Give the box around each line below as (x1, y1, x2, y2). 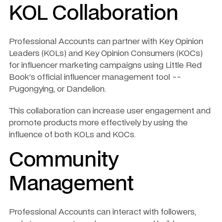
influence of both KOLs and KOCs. (9, 130, 136, 139)
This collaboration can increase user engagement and (9, 107, 211, 115)
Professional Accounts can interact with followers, (9, 208, 196, 216)
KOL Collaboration (9, 3, 178, 24)
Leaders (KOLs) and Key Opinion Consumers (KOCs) (9, 49, 203, 57)
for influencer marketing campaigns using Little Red (9, 61, 202, 69)
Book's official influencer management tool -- (9, 73, 181, 81)
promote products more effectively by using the (9, 118, 188, 127)
